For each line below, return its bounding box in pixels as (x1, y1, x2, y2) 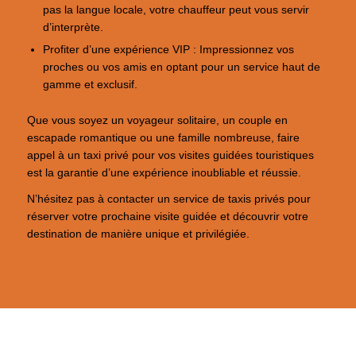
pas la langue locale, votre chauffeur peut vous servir (43, 3, 310, 16)
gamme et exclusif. (43, 78, 138, 91)
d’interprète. (43, 21, 104, 33)
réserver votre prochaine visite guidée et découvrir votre (26, 211, 308, 223)
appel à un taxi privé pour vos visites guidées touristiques (26, 149, 314, 161)
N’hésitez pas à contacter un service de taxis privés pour (26, 193, 311, 206)
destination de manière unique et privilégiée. (26, 228, 250, 241)
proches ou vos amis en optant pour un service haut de (43, 60, 321, 73)
